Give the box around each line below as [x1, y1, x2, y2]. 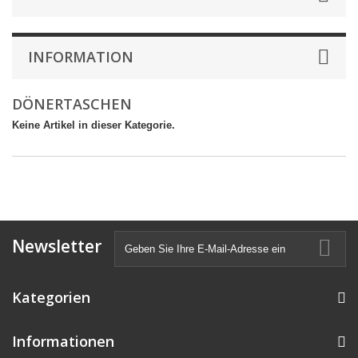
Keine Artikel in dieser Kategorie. [12, 119, 175, 131]
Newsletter [12, 235, 101, 257]
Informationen [12, 332, 114, 351]
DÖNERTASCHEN [12, 94, 136, 113]
